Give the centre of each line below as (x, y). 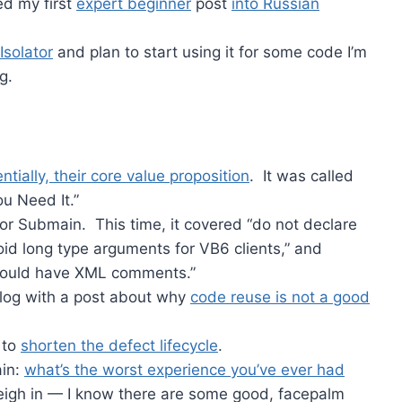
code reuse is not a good (280, 297)
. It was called (301, 176)
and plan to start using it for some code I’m (210, 52)
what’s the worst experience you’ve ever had (184, 370)
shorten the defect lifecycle (119, 346)
